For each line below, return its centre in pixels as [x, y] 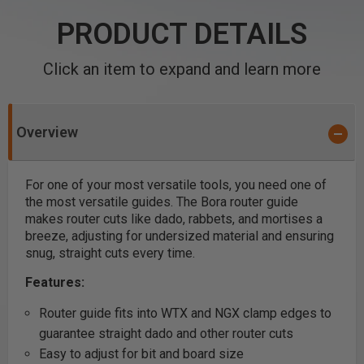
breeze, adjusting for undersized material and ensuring [180, 236]
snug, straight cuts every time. [110, 253]
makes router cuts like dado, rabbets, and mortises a [174, 219]
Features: [55, 282]
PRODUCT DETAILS [182, 34]
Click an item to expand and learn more [182, 69]
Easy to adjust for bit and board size [141, 354]
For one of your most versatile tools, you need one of [176, 185]
